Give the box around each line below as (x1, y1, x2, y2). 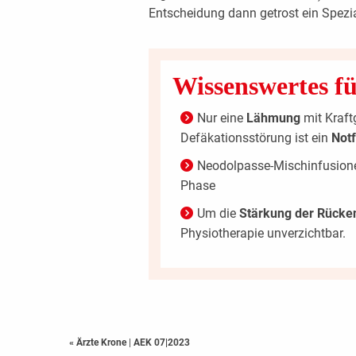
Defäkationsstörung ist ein (180, 130, 331, 145)
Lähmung (246, 110, 300, 126)
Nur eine (196, 110, 246, 126)
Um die (196, 205, 239, 221)
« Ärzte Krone (69, 336, 129, 348)
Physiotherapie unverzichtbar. (180, 225, 346, 241)
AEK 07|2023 (133, 336, 190, 348)
